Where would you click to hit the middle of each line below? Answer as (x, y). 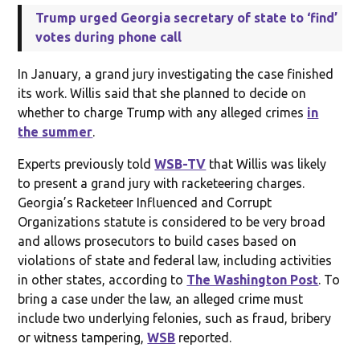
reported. (204, 337)
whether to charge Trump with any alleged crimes (163, 112)
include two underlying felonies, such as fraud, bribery (175, 318)
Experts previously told (86, 164)
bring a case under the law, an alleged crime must (161, 299)
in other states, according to (102, 279)
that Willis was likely (266, 164)
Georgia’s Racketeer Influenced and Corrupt (145, 202)
